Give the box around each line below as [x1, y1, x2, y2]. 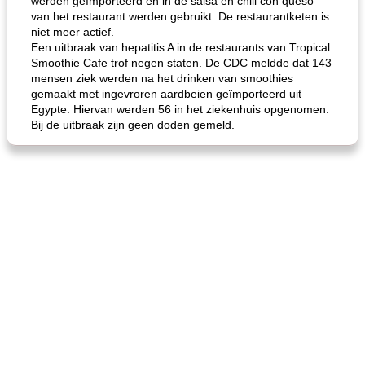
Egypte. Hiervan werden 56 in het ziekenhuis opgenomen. [31, 103, 329, 116]
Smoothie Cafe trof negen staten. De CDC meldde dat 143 [31, 56, 332, 69]
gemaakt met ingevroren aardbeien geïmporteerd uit [31, 87, 301, 100]
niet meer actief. [31, 25, 114, 38]
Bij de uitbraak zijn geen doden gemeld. [31, 118, 235, 131]
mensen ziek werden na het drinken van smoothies [31, 72, 293, 85]
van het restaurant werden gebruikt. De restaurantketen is [31, 10, 329, 23]
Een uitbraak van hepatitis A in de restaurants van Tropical [31, 41, 330, 54]
